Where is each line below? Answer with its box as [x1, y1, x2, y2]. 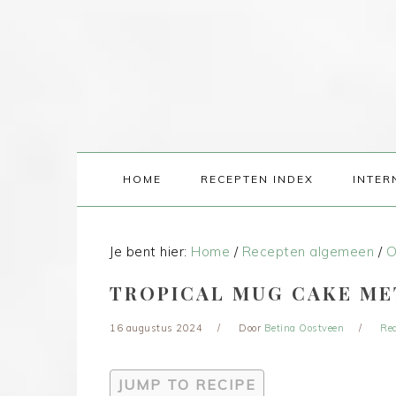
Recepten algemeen [241, 243, 374, 260]
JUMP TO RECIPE [118, 376, 256, 393]
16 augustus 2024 [110, 322, 202, 334]
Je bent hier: [110, 243, 191, 260]
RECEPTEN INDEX [200, 172, 314, 186]
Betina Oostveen [263, 322, 344, 334]
